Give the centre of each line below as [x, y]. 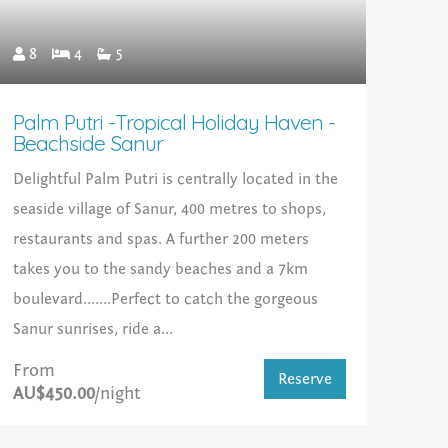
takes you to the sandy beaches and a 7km [160, 269]
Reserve [304, 379]
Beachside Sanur [87, 143]
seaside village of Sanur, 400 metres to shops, [169, 209]
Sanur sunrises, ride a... [92, 329]
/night [117, 394]
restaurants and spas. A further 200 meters [160, 239]
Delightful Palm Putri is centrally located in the [175, 179]
